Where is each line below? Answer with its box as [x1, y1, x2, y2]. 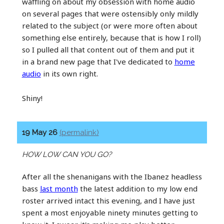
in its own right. [40, 68, 98, 78]
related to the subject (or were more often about [21, 20, 197, 30]
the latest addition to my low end [77, 183, 197, 193]
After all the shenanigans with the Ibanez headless [21, 171, 202, 181]
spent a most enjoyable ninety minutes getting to [21, 207, 198, 217]
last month [39, 183, 78, 193]
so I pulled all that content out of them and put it [21, 44, 194, 54]
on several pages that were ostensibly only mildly [21, 8, 198, 18]
